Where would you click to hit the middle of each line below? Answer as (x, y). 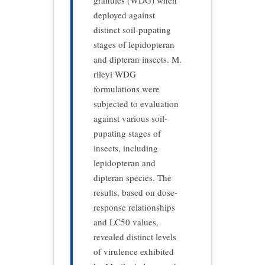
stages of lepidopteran (134, 44)
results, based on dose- (135, 192)
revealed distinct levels (135, 237)
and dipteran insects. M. (138, 59)
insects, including (126, 148)
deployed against (124, 15)
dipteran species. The (132, 177)
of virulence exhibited (134, 251)
